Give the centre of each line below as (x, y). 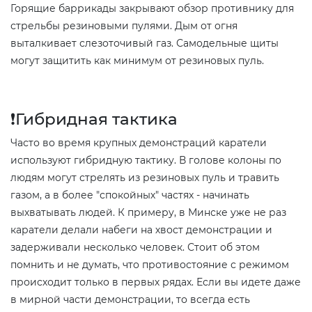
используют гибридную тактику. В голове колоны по (146, 160)
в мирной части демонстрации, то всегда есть (130, 299)
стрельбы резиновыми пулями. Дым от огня (124, 25)
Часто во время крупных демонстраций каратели (139, 142)
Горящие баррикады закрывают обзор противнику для (152, 8)
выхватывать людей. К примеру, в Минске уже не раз (148, 212)
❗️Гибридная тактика (94, 119)
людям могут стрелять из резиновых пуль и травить (145, 177)
